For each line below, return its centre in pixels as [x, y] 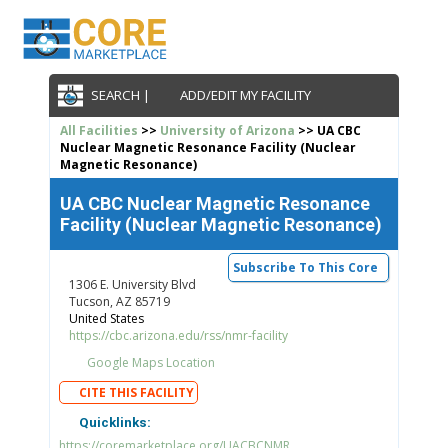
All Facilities [98, 130]
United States [106, 318]
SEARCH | [122, 95]
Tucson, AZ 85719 [119, 301]
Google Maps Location [149, 362]
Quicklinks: [113, 423]
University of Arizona [227, 130]
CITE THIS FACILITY [137, 392]
